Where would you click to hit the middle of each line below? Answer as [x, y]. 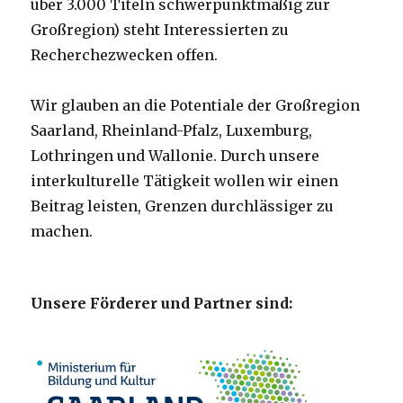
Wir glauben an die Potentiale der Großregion [196, 106]
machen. [62, 232]
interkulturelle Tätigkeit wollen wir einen [185, 181]
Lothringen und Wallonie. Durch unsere [175, 156]
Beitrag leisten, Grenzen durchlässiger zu [183, 206]
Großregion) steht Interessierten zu [160, 30]
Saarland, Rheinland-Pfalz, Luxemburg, [172, 131]
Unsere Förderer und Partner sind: [162, 304]
